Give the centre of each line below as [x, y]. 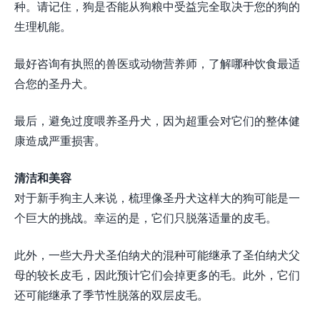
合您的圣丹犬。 [54, 84]
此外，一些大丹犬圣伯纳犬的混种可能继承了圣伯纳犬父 [157, 255]
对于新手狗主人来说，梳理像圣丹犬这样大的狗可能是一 [157, 198]
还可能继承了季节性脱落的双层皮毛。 [111, 295]
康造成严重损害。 [60, 141]
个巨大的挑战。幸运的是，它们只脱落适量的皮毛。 [146, 218]
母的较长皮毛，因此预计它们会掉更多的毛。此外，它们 [157, 275]
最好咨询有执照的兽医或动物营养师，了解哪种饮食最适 [157, 64]
